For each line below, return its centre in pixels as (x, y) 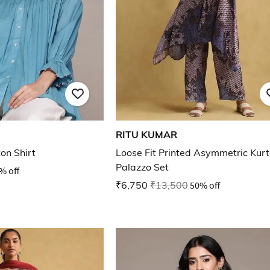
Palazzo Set (142, 167)
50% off (205, 185)
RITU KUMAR (146, 135)
